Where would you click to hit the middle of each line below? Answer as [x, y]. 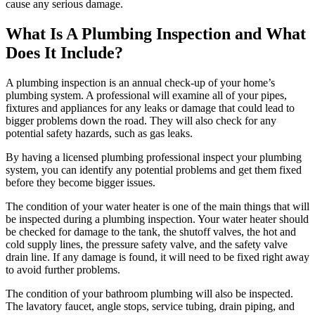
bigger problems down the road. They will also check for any [141, 120]
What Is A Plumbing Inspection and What [156, 33]
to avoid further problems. [63, 269]
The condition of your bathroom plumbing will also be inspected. [149, 293]
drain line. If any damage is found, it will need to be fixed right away [157, 257]
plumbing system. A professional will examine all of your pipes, [146, 95]
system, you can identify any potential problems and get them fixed [154, 169]
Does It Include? [64, 52]
